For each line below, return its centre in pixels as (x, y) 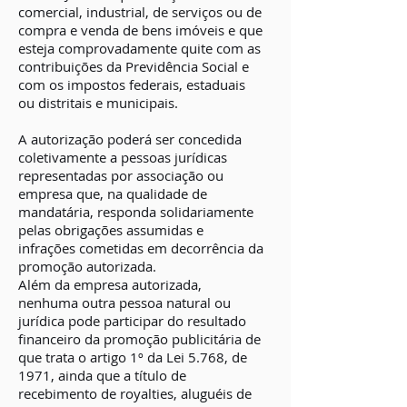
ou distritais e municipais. (98, 103)
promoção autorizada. (87, 266)
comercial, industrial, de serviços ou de (140, 12)
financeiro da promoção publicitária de (139, 339)
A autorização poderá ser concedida (130, 139)
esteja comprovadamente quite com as (139, 48)
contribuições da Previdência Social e (134, 66)
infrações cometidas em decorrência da (141, 248)
